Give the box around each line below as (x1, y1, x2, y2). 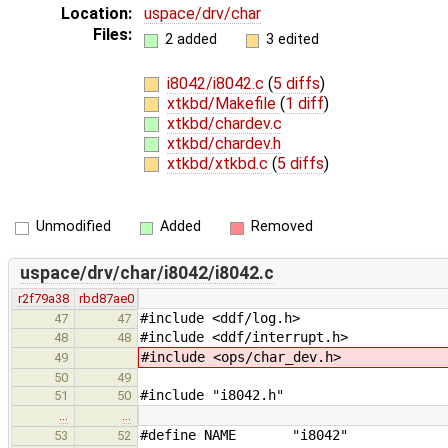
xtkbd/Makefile (166, 93, 280, 113)
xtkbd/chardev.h (166, 133, 281, 153)
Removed (250, 218, 313, 236)
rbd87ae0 (78, 290, 134, 306)
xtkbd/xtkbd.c (166, 153, 272, 173)
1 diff (284, 93, 324, 113)
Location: (61, 4, 132, 24)
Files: (93, 25, 132, 45)
